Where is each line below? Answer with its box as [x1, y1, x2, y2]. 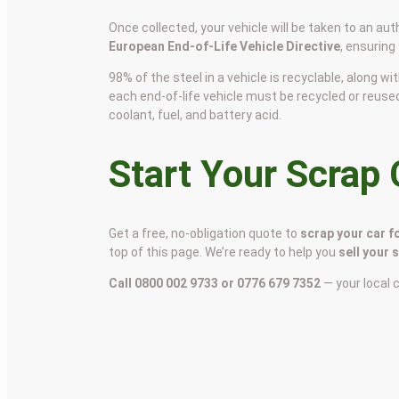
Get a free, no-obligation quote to [109, 225, 301, 240]
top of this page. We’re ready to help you [109, 244, 339, 259]
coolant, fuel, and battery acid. [109, 108, 282, 123]
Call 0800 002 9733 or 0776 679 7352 [109, 275, 322, 290]
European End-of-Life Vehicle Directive [109, 39, 341, 54]
